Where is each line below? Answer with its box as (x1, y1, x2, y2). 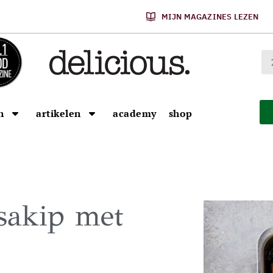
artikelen (36, 107, 81, 120)
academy (113, 107, 157, 120)
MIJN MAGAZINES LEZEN (161, 11, 259, 22)
